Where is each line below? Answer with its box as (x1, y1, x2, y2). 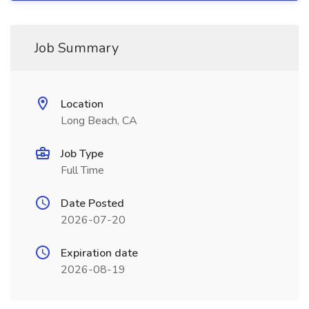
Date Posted (61, 196, 124, 211)
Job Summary (34, 39, 119, 57)
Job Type (61, 146, 103, 161)
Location (61, 97, 103, 112)
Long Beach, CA (61, 113, 137, 128)
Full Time (61, 163, 104, 178)
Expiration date (61, 246, 138, 261)
